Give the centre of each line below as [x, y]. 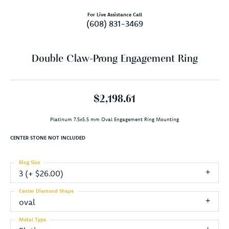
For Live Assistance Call [114, 14]
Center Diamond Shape [46, 191]
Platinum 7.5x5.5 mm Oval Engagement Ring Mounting [114, 119]
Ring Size [29, 162]
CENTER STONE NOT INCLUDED [48, 138]
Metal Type [32, 219]
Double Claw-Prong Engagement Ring [114, 59]
